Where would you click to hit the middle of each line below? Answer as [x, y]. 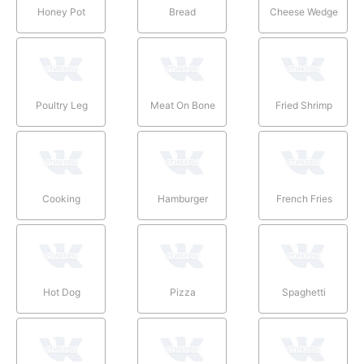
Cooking [62, 198]
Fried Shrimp [304, 105]
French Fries [304, 198]
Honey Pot [62, 11]
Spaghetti [304, 292]
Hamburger [182, 198]
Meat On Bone [182, 105]
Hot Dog [61, 292]
